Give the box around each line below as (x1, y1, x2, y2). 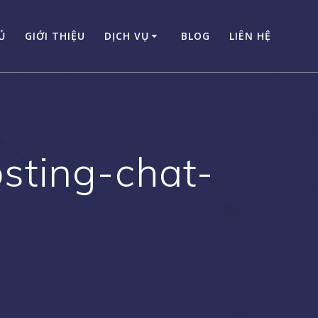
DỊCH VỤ (104, 28, 150, 43)
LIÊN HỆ (229, 28, 272, 43)
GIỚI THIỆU (24, 28, 85, 43)
